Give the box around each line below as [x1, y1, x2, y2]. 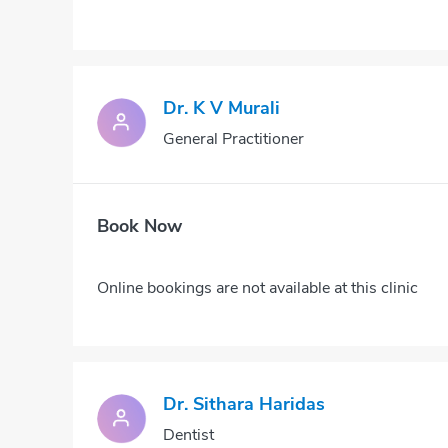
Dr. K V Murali [163, 96, 280, 120]
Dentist [163, 424, 214, 446]
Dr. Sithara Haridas [163, 392, 325, 416]
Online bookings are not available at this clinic [97, 276, 418, 299]
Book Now [97, 214, 182, 238]
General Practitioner [163, 128, 304, 150]
